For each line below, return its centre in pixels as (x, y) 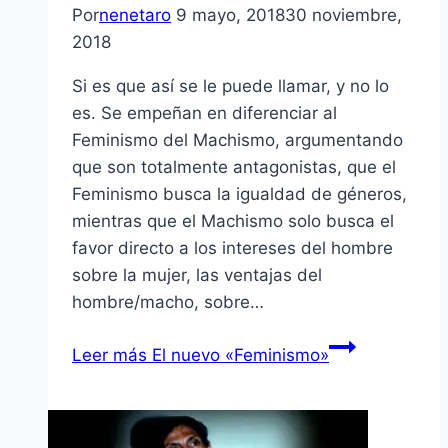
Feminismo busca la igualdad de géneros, (239, 194)
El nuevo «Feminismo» (238, 355)
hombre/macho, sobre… (168, 302)
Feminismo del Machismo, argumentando (237, 140)
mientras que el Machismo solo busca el (233, 221)
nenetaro (135, 15)
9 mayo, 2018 (230, 15)
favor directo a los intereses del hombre (232, 248)
